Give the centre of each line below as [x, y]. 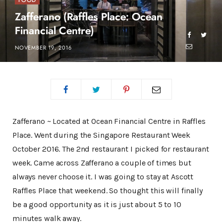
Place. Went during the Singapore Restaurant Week [101, 135]
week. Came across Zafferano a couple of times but [102, 163]
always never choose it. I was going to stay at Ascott [103, 177]
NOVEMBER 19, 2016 [44, 48]
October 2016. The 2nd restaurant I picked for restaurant [111, 149]
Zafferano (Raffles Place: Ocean [89, 17]
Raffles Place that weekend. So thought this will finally [108, 191]
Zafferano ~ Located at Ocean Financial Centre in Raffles [109, 121]
